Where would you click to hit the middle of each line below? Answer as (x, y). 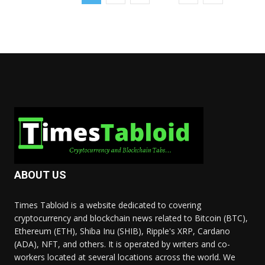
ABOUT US (40, 175)
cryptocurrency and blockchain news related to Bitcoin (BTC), (131, 218)
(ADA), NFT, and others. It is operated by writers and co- (122, 244)
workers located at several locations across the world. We (125, 257)
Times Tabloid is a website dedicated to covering (108, 205)
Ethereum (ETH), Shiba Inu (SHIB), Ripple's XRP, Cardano (122, 231)
